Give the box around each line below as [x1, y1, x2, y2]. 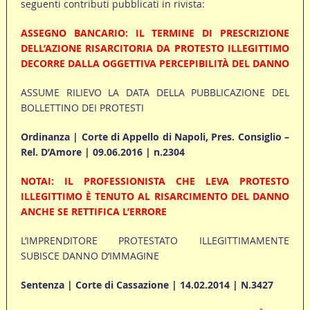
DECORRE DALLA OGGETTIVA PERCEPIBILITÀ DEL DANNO [20, 57, 289, 71]
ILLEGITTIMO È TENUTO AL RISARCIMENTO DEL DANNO [20, 190, 290, 203]
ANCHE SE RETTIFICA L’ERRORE [20, 205, 167, 219]
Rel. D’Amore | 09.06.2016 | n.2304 [20, 145, 185, 159]
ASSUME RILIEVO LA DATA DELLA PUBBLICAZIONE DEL [20, 86, 290, 100]
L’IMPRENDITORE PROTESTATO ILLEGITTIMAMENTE [20, 234, 290, 248]
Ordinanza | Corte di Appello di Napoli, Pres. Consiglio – [20, 130, 290, 144]
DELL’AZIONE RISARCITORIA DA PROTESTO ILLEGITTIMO [20, 42, 290, 55]
